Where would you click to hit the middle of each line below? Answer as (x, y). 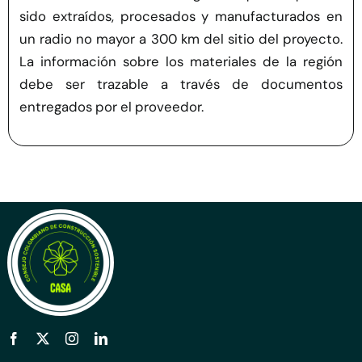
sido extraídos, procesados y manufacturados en (181, 17)
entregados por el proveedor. (112, 107)
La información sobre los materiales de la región (181, 62)
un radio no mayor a (85, 39)
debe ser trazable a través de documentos (181, 84)
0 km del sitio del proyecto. (255, 39)
